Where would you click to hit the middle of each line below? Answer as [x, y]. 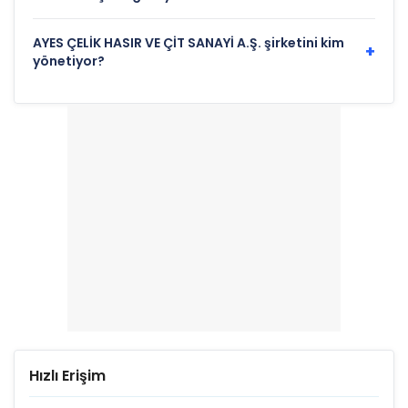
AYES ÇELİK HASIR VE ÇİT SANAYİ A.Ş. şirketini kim [189, 43]
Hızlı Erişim [67, 376]
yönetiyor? [69, 61]
